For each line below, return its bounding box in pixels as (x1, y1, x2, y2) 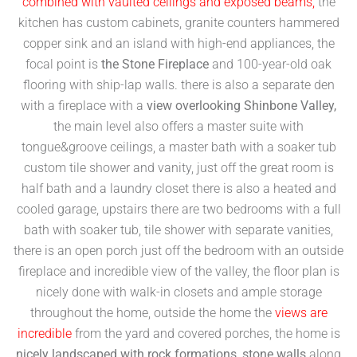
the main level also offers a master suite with (53, 118, 304, 134)
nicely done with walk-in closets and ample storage (35, 284, 322, 300)
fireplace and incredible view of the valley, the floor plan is (18, 263, 339, 279)
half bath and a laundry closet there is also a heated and (21, 180, 336, 196)
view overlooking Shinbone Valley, (147, 97, 336, 113)
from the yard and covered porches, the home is (71, 325, 340, 341)
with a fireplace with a (21, 97, 147, 113)
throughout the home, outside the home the (29, 304, 275, 320)
